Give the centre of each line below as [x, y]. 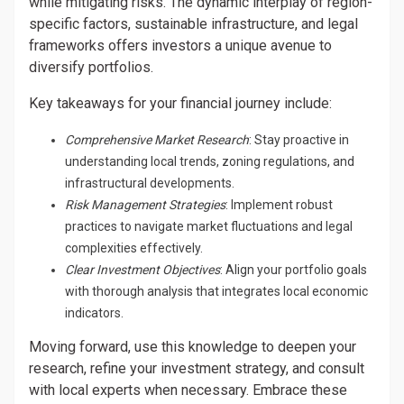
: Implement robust [279, 205]
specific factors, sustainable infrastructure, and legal [193, 24]
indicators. [94, 313]
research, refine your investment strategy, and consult [197, 368]
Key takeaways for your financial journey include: [180, 103]
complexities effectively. [134, 248]
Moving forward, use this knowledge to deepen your [193, 347]
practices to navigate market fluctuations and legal [209, 226]
